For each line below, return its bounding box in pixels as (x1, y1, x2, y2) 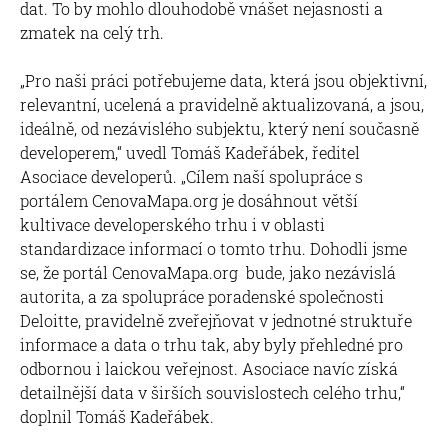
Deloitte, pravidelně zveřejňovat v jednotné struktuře (20, 309, 412, 331)
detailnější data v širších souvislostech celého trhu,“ (20, 381, 405, 403)
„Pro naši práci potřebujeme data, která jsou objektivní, (20, 69, 427, 91)
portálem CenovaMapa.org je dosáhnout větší (20, 189, 358, 211)
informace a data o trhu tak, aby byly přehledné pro (20, 333, 403, 355)
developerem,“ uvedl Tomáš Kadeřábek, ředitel (20, 141, 360, 163)
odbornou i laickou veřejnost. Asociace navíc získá (20, 357, 398, 379)
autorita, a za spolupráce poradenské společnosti (20, 285, 384, 307)
